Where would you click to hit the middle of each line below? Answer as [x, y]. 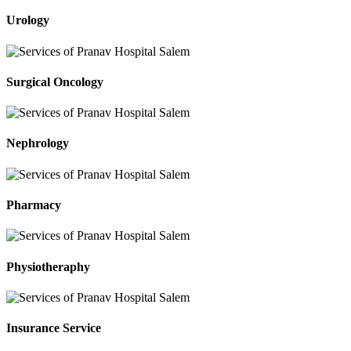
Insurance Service [54, 328]
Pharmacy [34, 205]
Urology [28, 20]
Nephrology [38, 143]
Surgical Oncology [55, 81]
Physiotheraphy [48, 266]
